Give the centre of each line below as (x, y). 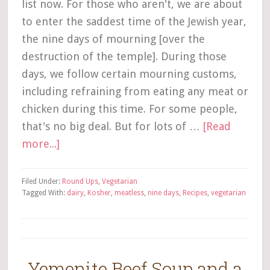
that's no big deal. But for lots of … (112, 126)
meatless (129, 193)
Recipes (195, 193)
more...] (40, 144)
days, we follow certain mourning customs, (129, 74)
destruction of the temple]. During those (124, 56)
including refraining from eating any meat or (135, 91)
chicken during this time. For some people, (129, 109)
